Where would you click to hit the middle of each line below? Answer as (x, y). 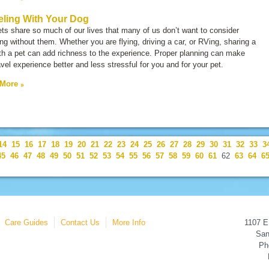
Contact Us (80, 223)
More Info (129, 223)
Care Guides (26, 223)
